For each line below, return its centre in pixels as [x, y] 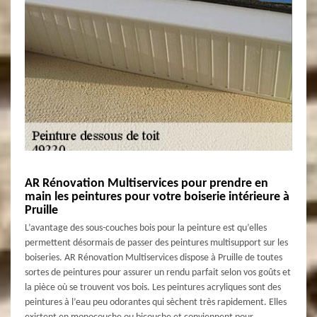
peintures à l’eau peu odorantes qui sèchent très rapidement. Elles [156, 302]
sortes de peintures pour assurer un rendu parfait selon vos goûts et [158, 272]
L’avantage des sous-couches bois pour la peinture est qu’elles [146, 228]
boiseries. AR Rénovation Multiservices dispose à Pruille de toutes [154, 258]
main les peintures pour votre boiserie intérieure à [157, 197]
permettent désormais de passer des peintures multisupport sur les [156, 243]
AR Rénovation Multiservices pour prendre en [146, 183]
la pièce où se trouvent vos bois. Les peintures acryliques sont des [153, 287]
